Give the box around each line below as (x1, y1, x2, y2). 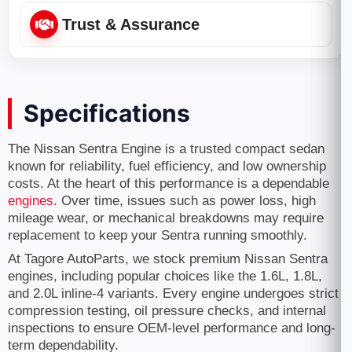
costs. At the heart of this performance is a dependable (8, 176, 329, 191)
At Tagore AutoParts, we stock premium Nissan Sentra (8, 251, 328, 266)
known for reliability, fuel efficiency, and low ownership (8, 159, 326, 174)
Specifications (24, 99, 190, 127)
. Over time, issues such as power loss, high (53, 193, 316, 208)
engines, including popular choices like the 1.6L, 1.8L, (8, 269, 322, 284)
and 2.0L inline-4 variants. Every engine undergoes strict (8, 286, 339, 301)
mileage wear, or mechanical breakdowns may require (8, 211, 324, 225)
